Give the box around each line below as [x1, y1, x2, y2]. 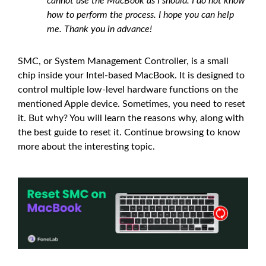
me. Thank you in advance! [47, 24, 152, 34]
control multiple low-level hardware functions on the [18, 85, 238, 94]
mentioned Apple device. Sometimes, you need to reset [18, 99, 245, 109]
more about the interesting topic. [18, 142, 155, 151]
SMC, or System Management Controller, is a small [18, 56, 229, 66]
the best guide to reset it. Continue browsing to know [18, 128, 240, 137]
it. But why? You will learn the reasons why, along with [18, 113, 244, 123]
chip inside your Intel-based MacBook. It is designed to [18, 71, 245, 80]
